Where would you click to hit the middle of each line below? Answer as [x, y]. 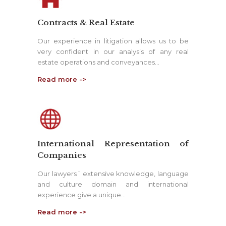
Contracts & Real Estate [86, 23]
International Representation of [113, 144]
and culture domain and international [113, 184]
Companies [62, 155]
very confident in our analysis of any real [113, 52]
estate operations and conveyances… [98, 62]
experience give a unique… [81, 195]
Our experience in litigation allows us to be [113, 41]
